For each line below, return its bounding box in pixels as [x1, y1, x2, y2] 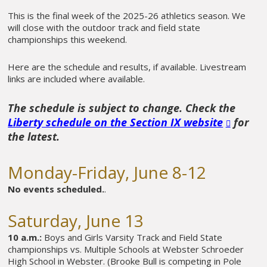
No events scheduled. [8, 183, 105, 195]
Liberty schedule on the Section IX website [8, 114, 223, 129]
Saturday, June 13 [8, 209, 144, 232]
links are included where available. [8, 73, 145, 85]
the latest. [8, 129, 60, 144]
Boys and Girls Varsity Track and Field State [42, 231, 223, 244]
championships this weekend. [8, 33, 128, 46]
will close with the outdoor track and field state [8, 21, 201, 34]
